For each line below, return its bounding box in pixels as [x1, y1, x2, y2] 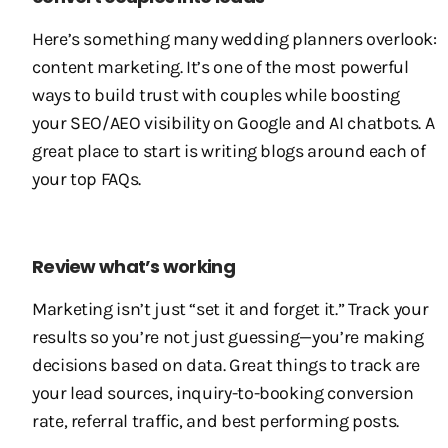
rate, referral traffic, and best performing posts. [32, 410, 400, 432]
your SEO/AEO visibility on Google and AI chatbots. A [32, 112, 435, 134]
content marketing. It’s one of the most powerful [32, 56, 409, 78]
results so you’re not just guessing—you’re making [32, 326, 424, 348]
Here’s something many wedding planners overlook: [32, 28, 437, 50]
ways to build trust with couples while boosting [32, 84, 401, 106]
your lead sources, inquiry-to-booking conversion [32, 382, 414, 404]
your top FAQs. [32, 168, 141, 190]
